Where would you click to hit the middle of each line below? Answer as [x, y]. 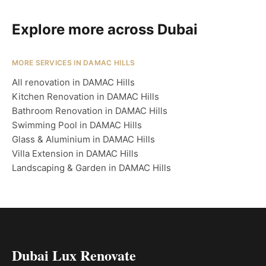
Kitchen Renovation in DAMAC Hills [85, 96]
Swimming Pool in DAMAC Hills [77, 125]
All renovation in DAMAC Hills [73, 82]
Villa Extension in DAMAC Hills [75, 153]
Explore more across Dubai [105, 29]
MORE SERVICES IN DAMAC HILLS [74, 63]
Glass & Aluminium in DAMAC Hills [83, 139]
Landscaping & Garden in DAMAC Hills [91, 168]
